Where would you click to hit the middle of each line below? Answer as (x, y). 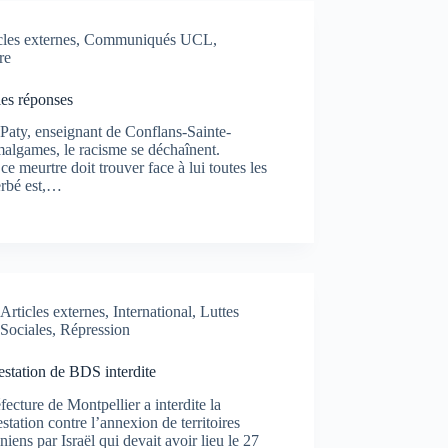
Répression (95, 330)
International (153, 312)
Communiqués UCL (148, 39)
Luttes (220, 312)
